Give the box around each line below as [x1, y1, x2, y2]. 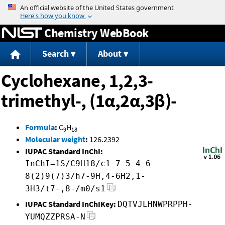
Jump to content [84, 2, 141, 12]
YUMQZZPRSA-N [25, 212, 85, 222]
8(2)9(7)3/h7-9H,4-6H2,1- [25, 171, 146, 181]
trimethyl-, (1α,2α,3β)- [1, 89, 177, 113]
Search [42, 48, 69, 60]
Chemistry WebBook [44, 25, 149, 41]
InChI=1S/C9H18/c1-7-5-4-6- [25, 159, 156, 169]
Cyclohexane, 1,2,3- [1, 69, 153, 92]
